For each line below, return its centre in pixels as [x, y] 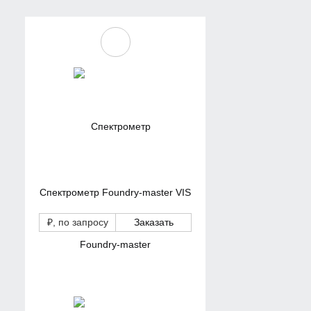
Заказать [153, 222]
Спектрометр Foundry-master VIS [115, 192]
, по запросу [80, 222]
